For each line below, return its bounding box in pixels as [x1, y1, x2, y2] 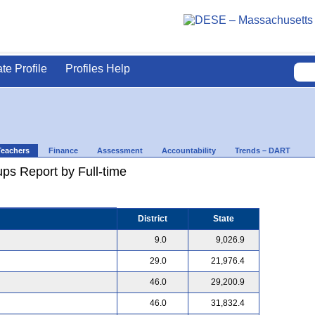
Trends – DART [235, 146, 290, 155]
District [138, 213, 167, 224]
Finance [49, 146, 78, 155]
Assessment [97, 146, 143, 155]
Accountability [162, 146, 216, 155]
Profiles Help [65, 63, 130, 75]
